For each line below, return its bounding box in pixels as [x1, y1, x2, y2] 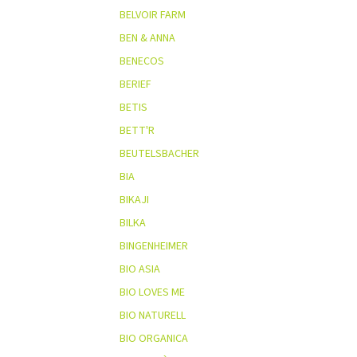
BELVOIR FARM [120, 6, 186, 23]
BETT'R [120, 122, 155, 139]
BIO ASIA [120, 261, 160, 277]
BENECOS [120, 53, 164, 69]
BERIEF [120, 76, 151, 92]
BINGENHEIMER [120, 237, 188, 254]
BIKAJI [120, 191, 149, 208]
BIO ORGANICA [120, 330, 188, 347]
